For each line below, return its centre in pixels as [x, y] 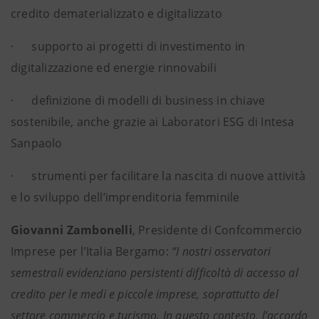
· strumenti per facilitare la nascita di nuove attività [158, 176]
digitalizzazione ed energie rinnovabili [114, 68]
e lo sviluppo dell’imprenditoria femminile [125, 197]
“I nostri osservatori [221, 251]
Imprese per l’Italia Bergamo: [91, 251]
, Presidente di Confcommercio [217, 230]
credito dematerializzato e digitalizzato [116, 14]
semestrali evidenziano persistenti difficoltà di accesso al [155, 273]
